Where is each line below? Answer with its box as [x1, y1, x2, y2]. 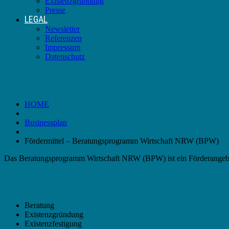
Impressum [45, 43, 80, 52]
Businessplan [25, 118, 67, 127]
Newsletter [45, 25, 80, 33]
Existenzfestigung [25, 219, 82, 228]
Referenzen [45, 34, 82, 42]
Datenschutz [45, 52, 85, 61]
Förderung [4, 174, 53, 189]
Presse [45, 6, 65, 14]
